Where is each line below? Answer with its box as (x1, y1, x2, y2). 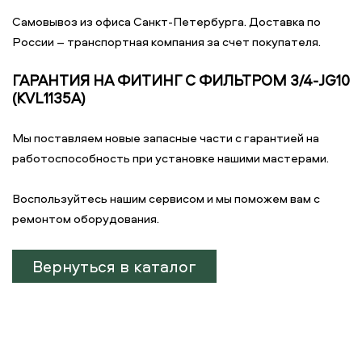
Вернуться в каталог (32, 255, 196, 277)
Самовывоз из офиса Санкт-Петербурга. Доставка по (12, 13, 321, 30)
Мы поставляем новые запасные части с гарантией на (12, 129, 319, 146)
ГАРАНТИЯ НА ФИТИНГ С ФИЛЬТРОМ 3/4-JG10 (12, 70, 350, 90)
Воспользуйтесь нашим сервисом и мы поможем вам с (12, 190, 320, 207)
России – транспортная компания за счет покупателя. (12, 33, 323, 50)
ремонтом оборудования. (12, 210, 159, 227)
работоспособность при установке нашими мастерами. (12, 149, 329, 166)
